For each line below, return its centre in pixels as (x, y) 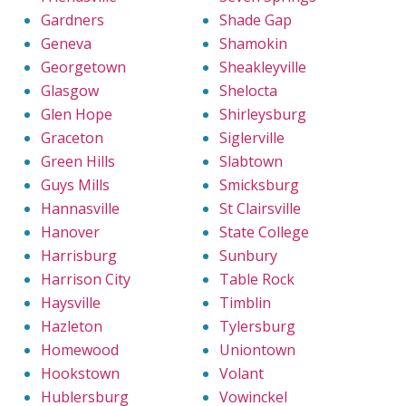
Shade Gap (256, 20)
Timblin (245, 303)
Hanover (70, 232)
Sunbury (248, 256)
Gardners (72, 20)
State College (264, 232)
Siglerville (252, 138)
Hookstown (80, 374)
